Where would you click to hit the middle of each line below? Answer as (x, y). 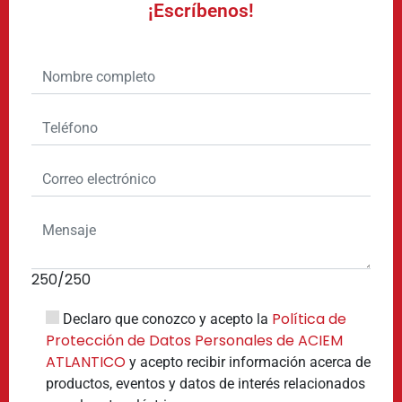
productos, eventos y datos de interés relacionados (205, 383)
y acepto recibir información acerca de (248, 362)
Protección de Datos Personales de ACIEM (194, 340)
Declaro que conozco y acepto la (167, 319)
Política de (309, 319)
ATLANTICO (86, 362)
